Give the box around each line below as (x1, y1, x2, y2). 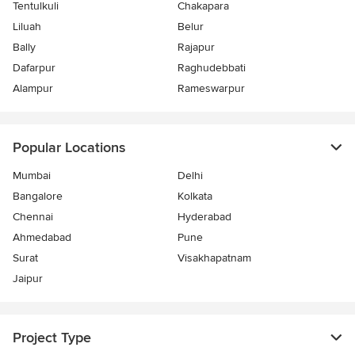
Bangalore (13, 189, 63, 203)
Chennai (13, 210, 53, 223)
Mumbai (13, 169, 51, 182)
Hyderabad (177, 210, 231, 223)
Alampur (13, 82, 53, 95)
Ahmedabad (13, 231, 71, 244)
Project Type (13, 329, 91, 346)
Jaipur (13, 272, 43, 285)
